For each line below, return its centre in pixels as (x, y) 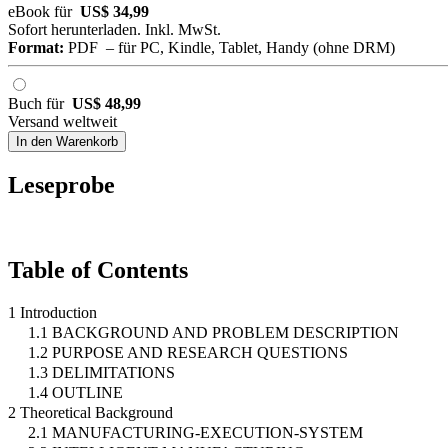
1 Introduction (52, 313)
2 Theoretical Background (90, 413)
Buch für (40, 104)
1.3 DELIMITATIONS (101, 373)
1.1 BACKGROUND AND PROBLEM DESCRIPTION (213, 333)
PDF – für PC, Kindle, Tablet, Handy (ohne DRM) (229, 48)
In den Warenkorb (67, 142)
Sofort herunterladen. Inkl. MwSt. (114, 30)
